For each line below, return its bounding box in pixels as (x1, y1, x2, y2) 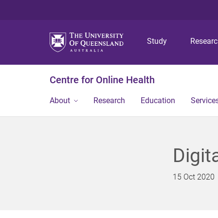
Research (93, 96, 125, 105)
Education (141, 96, 175, 105)
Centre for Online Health (50, 74, 155, 86)
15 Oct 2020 (172, 172, 215, 182)
